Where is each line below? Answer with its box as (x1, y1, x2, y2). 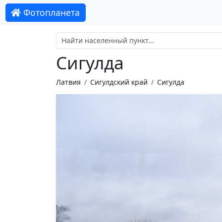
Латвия (55, 77, 81, 87)
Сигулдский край (90, 77, 148, 87)
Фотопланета (21, 6, 80, 19)
